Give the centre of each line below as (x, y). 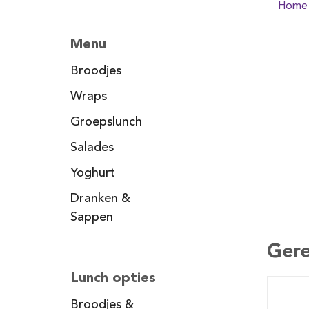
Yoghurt (93, 173)
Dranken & (100, 199)
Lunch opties (113, 277)
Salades (92, 148)
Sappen (92, 217)
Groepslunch (106, 122)
